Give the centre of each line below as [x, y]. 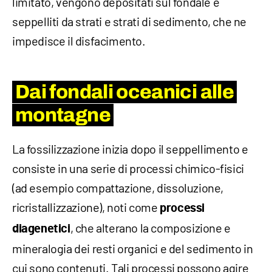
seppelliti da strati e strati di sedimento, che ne [130, 21]
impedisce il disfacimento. [79, 40]
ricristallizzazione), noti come [85, 207]
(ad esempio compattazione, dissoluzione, [118, 187]
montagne [63, 115]
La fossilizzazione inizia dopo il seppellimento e [130, 148]
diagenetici [41, 229]
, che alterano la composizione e [150, 227]
